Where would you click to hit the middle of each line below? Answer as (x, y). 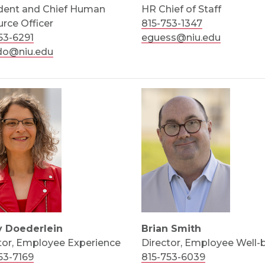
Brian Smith (171, 229)
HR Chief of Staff (181, 9)
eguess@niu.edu (181, 38)
